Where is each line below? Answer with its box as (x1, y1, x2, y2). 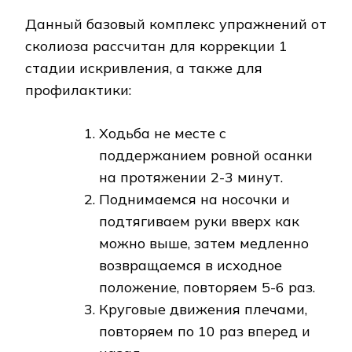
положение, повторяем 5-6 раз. (99, 277, 315, 296)
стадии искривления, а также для (25, 58, 262, 77)
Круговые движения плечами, (99, 299, 307, 318)
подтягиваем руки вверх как (99, 211, 299, 230)
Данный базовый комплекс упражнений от (25, 14, 327, 33)
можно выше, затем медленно (99, 233, 309, 252)
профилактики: (25, 80, 131, 99)
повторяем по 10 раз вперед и (99, 321, 310, 340)
